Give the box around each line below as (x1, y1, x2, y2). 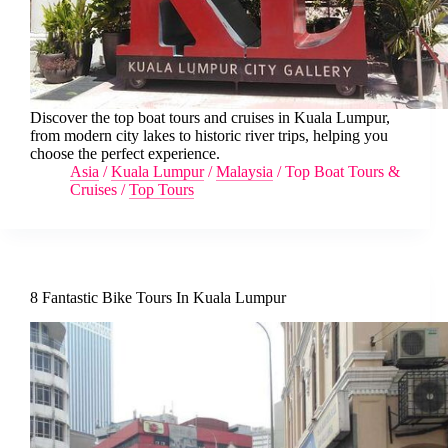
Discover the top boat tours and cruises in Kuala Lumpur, (30, 108, 390, 126)
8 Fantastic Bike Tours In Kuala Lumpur (30, 288, 286, 306)
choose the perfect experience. (30, 144, 220, 162)
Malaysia (216, 162, 273, 180)
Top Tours (129, 180, 194, 198)
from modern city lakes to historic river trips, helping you (30, 126, 388, 144)
